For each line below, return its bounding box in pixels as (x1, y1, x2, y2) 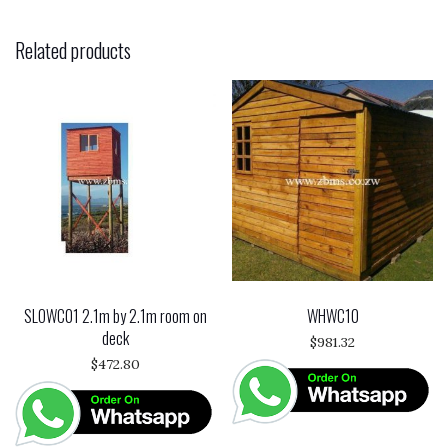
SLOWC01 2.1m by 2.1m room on (23, 303, 207, 328)
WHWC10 (306, 303, 359, 328)
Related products (15, 34, 131, 65)
